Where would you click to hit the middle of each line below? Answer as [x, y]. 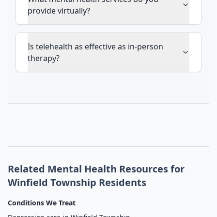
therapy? [44, 58]
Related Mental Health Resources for [96, 169]
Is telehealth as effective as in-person [95, 46]
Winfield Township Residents [77, 182]
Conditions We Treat [42, 203]
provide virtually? [59, 11]
